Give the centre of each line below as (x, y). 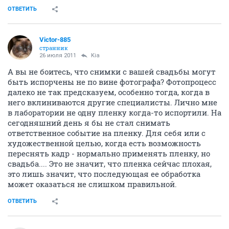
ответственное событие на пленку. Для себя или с (107, 133)
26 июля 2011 (58, 55)
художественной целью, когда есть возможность (104, 143)
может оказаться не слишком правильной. (92, 184)
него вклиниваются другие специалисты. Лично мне (112, 102)
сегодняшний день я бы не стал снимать (89, 122)
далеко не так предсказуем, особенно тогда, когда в (109, 92)
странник (54, 48)
